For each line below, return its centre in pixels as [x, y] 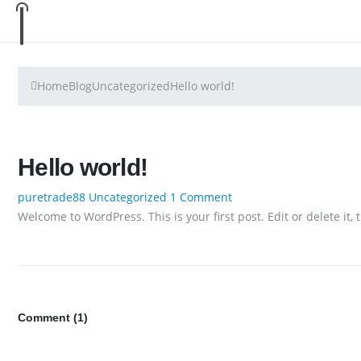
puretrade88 [52, 197]
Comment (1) [53, 317]
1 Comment [201, 197]
